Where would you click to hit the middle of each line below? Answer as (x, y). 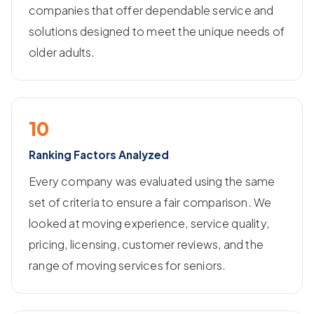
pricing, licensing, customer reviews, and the (146, 244)
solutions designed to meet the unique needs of (157, 31)
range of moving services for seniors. (128, 265)
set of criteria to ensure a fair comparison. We (150, 202)
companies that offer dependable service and (151, 10)
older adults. (62, 52)
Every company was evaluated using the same (152, 181)
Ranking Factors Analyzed (99, 154)
